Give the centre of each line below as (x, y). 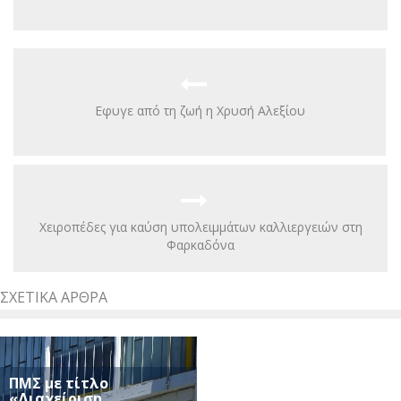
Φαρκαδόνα (200, 244)
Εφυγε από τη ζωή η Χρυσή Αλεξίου (200, 110)
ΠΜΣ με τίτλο (59, 383)
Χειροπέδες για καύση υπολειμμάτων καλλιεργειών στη (200, 226)
